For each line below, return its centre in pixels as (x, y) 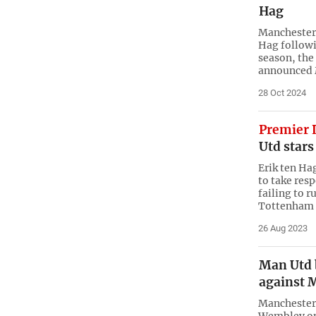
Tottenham (286, 206)
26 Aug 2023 (282, 228)
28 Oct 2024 (282, 92)
